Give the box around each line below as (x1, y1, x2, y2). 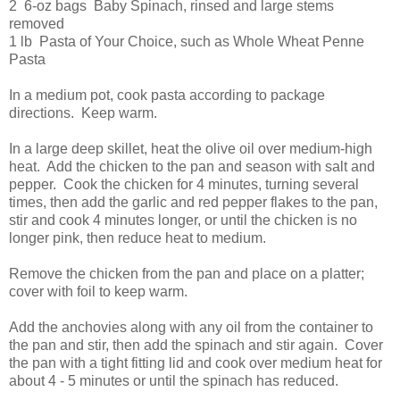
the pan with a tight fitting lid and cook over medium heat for (9, 355, 382, 371)
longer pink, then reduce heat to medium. (9, 230, 266, 246)
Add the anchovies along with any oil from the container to (9, 320, 373, 336)
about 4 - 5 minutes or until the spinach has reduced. (9, 373, 338, 389)
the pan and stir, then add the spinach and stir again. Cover (9, 337, 383, 354)
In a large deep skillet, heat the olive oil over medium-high (9, 141, 372, 157)
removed (9, 16, 64, 32)
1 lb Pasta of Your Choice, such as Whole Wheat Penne (9, 34, 364, 50)
